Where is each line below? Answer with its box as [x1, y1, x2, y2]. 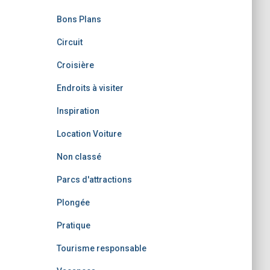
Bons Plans [56, 14, 101, 24]
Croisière [56, 60, 94, 70]
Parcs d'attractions [56, 175, 132, 184]
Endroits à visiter [56, 83, 124, 93]
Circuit [56, 37, 83, 47]
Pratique [56, 221, 90, 230]
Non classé [56, 152, 101, 162]
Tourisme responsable [56, 243, 146, 253]
